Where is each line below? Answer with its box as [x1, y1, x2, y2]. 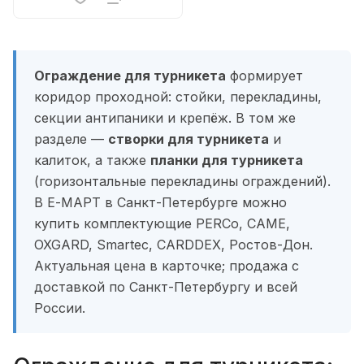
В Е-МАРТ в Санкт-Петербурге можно [34, 194, 287, 210]
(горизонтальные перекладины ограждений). [34, 173, 331, 189]
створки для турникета [108, 131, 269, 147]
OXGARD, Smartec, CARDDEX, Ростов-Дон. [34, 236, 313, 253]
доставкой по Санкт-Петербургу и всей [34, 279, 297, 295]
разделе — [34, 131, 108, 147]
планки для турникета [150, 152, 303, 168]
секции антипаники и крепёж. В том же [34, 110, 296, 126]
